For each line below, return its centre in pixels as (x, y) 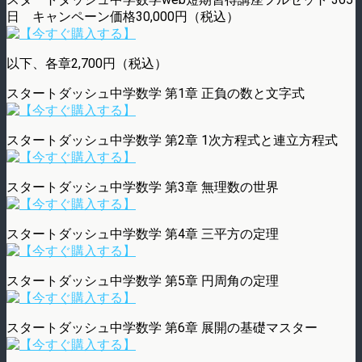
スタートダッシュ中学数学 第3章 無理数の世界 (143, 187)
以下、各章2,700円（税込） (87, 63)
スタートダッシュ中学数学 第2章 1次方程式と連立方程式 (172, 140)
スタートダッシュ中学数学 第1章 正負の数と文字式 (156, 93)
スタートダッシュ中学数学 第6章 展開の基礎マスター (162, 327)
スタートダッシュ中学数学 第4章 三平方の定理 (143, 234)
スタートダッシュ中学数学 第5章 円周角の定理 (143, 280)
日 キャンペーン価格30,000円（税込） (123, 16)
